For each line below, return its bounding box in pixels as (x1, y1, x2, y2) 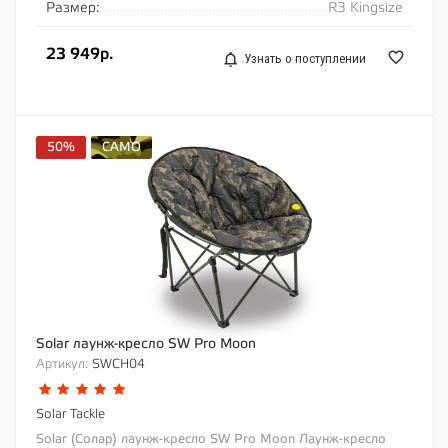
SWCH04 (88, 357, 145, 372)
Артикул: (36, 357, 88, 372)
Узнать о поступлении (244, 51, 366, 67)
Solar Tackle (36, 407, 105, 422)
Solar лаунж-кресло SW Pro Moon (36, 336, 256, 353)
